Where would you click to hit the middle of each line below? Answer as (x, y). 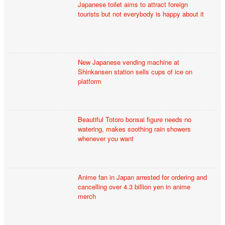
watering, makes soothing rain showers (135, 129)
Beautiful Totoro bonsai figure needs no (135, 120)
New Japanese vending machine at (129, 62)
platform (90, 81)
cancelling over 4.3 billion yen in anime (134, 186)
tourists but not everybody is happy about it (141, 14)
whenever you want (106, 139)
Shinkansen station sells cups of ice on (135, 71)
